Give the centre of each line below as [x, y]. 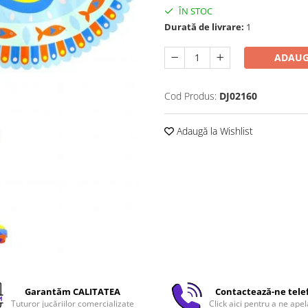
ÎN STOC [195, 11]
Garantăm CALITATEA [72, 291]
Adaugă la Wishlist [213, 131]
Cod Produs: [190, 96]
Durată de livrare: [204, 27]
